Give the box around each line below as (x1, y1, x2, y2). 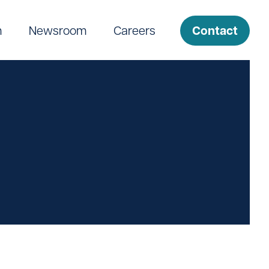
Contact (192, 22, 238, 39)
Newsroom (29, 22, 87, 38)
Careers (113, 22, 156, 38)
